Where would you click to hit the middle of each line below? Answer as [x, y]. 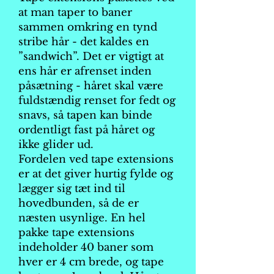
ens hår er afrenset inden [85, 71]
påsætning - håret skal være [91, 86]
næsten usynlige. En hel [82, 218]
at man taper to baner [75, 13]
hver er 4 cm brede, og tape [91, 262]
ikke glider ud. [56, 145]
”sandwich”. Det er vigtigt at [91, 57]
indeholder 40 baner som [86, 247]
